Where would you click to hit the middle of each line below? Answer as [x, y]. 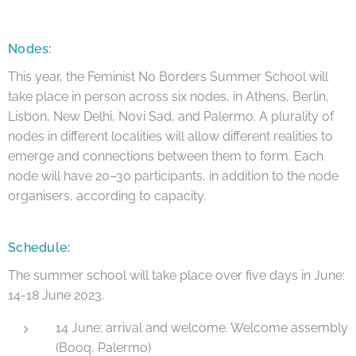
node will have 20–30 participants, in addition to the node [173, 176]
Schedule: [39, 247]
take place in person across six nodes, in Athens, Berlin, [168, 96]
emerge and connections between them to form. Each [166, 156]
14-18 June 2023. [56, 295]
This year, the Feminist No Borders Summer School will [168, 76]
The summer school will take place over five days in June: [176, 275]
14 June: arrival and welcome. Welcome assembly [202, 327]
